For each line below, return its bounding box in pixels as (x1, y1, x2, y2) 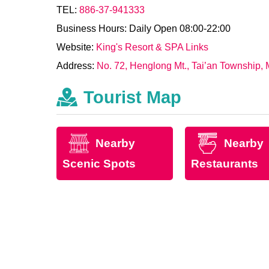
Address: (56, 61, 97, 71)
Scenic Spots (62, 157, 136, 170)
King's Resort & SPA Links (96, 42, 209, 53)
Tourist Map (83, 88, 182, 107)
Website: (56, 42, 97, 53)
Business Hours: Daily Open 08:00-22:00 (56, 23, 231, 34)
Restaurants (191, 157, 259, 170)
